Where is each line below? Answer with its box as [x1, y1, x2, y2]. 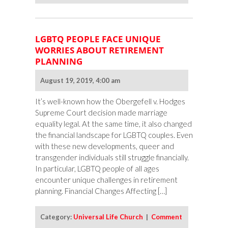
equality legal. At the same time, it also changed [35, 119, 192, 129]
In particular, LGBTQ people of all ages [35, 164, 159, 174]
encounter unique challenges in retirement [35, 175, 178, 185]
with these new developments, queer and [35, 141, 174, 151]
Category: [40, 213, 73, 221]
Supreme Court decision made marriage [35, 108, 167, 118]
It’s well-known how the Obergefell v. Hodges [35, 97, 185, 106]
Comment [151, 213, 182, 221]
